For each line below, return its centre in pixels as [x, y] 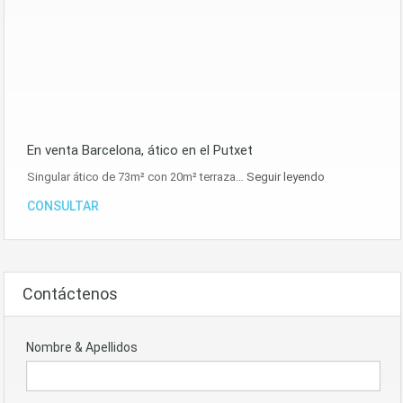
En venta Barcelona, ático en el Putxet [140, 151]
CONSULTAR [63, 206]
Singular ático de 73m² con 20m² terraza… [137, 177]
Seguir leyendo [286, 177]
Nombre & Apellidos [82, 348]
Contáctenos [70, 294]
